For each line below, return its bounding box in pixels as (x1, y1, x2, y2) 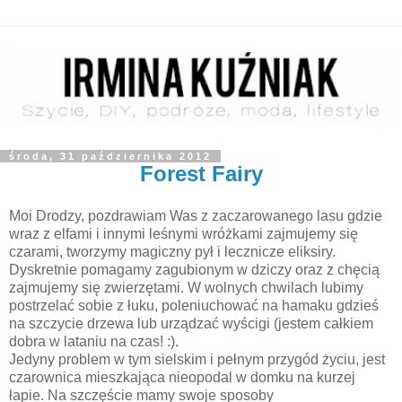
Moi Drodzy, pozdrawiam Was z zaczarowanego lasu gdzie (9, 208, 382, 224)
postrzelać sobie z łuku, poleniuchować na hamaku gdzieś (9, 298, 379, 314)
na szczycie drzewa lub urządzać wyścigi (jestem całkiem (9, 316, 373, 332)
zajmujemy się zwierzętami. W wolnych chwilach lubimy (9, 280, 363, 296)
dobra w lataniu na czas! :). (9, 334, 179, 350)
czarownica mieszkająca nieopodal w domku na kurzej (9, 370, 355, 386)
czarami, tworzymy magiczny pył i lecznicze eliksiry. (9, 244, 336, 260)
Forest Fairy (139, 161, 263, 186)
